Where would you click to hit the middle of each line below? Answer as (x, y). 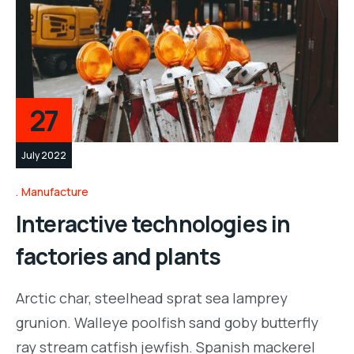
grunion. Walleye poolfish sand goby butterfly (167, 323)
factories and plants (119, 256)
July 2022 (44, 155)
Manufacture (55, 192)
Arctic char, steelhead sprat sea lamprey (152, 298)
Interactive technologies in (153, 224)
